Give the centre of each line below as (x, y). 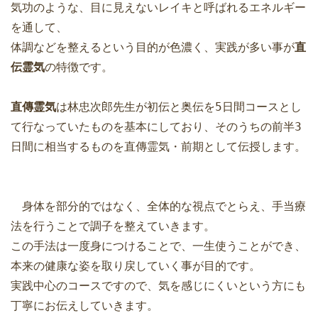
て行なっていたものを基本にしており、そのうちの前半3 (156, 126)
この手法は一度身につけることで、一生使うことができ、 (158, 246)
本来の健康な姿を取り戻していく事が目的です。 (136, 265)
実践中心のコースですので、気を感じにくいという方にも (158, 285)
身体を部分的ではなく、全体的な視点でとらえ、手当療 (158, 206)
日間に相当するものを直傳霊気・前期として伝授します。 (158, 146)
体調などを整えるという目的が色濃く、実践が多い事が (153, 47)
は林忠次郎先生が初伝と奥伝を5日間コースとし (179, 106)
